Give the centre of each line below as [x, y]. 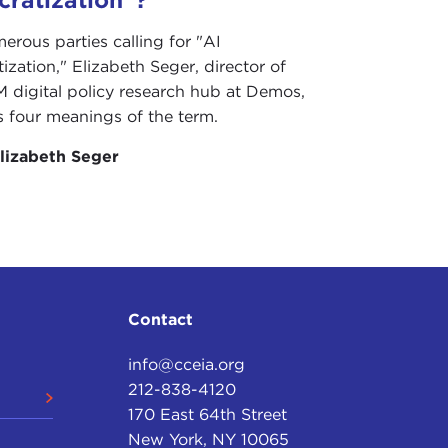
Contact [161, 320]
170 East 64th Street [208, 415]
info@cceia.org [187, 365]
